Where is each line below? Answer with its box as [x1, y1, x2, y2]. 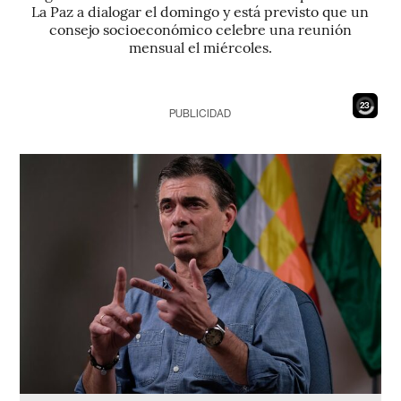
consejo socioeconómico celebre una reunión [48, 19, 352, 38]
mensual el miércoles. [128, 37, 272, 56]
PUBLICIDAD [169, 107, 232, 120]
